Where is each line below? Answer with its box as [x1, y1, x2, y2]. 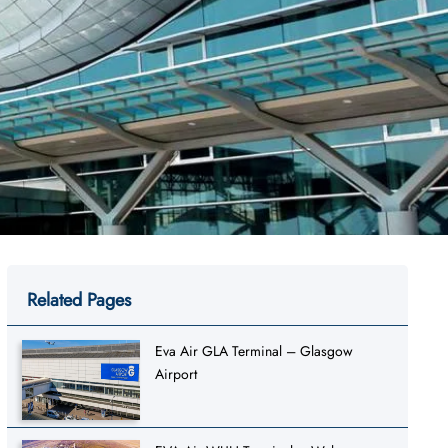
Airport [155, 363, 198, 384]
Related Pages [26, 286, 131, 313]
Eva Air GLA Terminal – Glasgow [155, 340, 354, 361]
